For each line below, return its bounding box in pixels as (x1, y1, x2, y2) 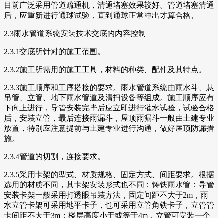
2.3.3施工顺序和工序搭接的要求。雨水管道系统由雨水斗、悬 (4, 83, 214, 91)
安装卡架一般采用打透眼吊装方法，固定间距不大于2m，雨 (4, 190, 208, 199)
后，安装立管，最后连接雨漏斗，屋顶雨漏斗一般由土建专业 (4, 113, 214, 122)
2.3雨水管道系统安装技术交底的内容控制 (4, 29, 146, 37)
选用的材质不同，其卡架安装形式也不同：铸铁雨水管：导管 (4, 180, 214, 189)
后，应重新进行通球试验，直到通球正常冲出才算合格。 (4, 11, 199, 19)
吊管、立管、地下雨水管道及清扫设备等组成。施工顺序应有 (4, 93, 214, 102)
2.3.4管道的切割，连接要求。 (4, 152, 105, 161)
